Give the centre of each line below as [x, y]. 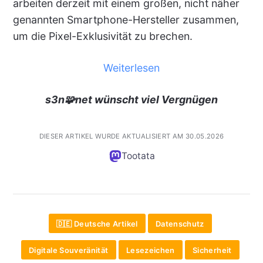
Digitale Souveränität [69, 250]
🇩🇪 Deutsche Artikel [97, 223]
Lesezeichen [150, 250]
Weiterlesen [131, 68]
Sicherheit [212, 250]
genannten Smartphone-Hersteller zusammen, [126, 20]
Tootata [138, 156]
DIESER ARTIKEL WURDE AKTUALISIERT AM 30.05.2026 [131, 136]
